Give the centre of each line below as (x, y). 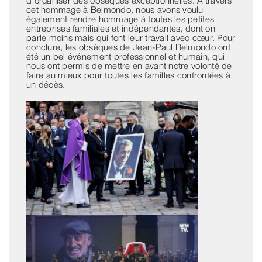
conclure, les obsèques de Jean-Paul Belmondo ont (128, 47)
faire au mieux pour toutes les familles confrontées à (128, 75)
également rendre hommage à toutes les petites (120, 19)
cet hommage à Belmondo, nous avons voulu (115, 10)
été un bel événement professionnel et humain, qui (125, 56)
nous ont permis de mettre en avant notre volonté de (129, 66)
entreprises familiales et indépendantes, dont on (120, 28)
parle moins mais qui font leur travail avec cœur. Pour (131, 38)
